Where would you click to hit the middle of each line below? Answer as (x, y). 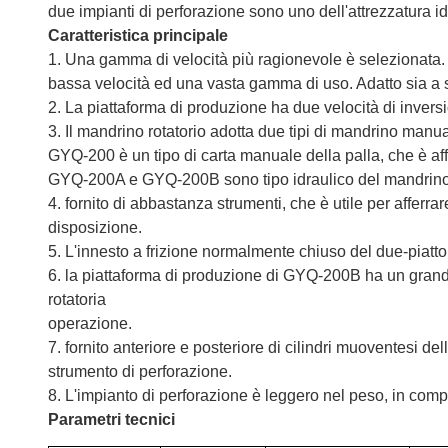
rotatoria (77, 299)
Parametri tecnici (111, 419)
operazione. (90, 323)
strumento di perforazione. (140, 371)
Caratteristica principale (138, 35)
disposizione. (95, 227)
